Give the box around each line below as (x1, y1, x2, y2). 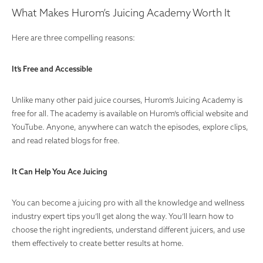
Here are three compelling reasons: (12, 33, 137, 42)
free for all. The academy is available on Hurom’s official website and (12, 109, 248, 118)
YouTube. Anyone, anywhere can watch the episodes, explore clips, (12, 122, 248, 131)
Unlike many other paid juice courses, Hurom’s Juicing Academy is (12, 95, 242, 104)
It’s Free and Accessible (12, 64, 92, 73)
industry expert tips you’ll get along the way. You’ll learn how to (12, 211, 234, 221)
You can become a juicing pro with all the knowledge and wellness (12, 198, 244, 207)
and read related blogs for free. (12, 136, 120, 145)
